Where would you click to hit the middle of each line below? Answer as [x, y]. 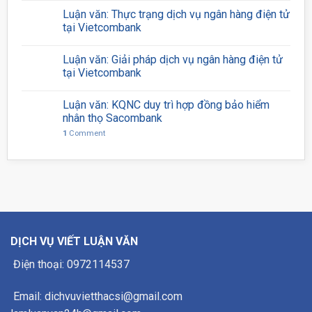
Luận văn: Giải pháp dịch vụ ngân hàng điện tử [172, 60]
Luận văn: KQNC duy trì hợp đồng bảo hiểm [166, 105]
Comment [86, 134]
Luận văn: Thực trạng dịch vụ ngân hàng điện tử [176, 15]
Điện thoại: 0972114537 [70, 265]
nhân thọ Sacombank [112, 118]
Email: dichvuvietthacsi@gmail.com [96, 296]
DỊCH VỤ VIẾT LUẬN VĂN [74, 242]
